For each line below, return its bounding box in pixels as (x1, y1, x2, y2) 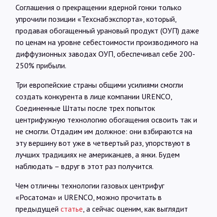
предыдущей (15, 203, 61, 214)
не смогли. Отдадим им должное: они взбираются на (15, 126, 192, 136)
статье (61, 203, 83, 214)
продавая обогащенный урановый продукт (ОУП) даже (15, 25, 199, 35)
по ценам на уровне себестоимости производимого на (15, 37, 198, 47)
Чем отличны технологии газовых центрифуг (15, 180, 164, 190)
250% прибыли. (15, 60, 66, 70)
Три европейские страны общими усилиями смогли (15, 79, 183, 90)
